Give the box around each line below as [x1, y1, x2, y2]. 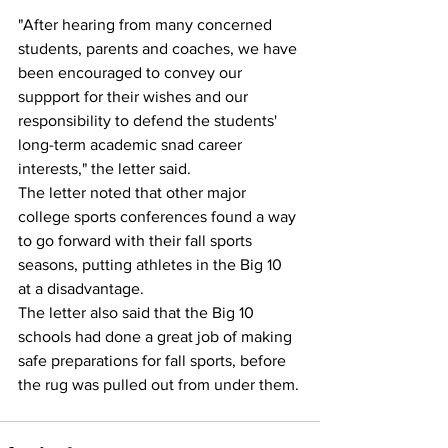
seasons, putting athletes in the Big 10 [18, 255, 286, 273]
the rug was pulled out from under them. [18, 375, 299, 393]
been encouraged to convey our [18, 63, 246, 81]
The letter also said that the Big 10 [18, 303, 258, 321]
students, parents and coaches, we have [18, 39, 301, 57]
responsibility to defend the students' [18, 111, 281, 129]
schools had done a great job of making [18, 327, 296, 345]
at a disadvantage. [18, 279, 144, 297]
